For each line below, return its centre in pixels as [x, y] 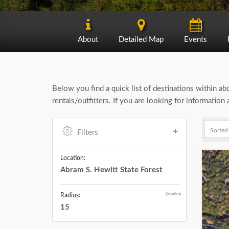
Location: [73, 158]
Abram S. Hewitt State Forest [111, 170]
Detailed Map [141, 40]
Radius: [70, 195]
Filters [88, 133]
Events [196, 40]
